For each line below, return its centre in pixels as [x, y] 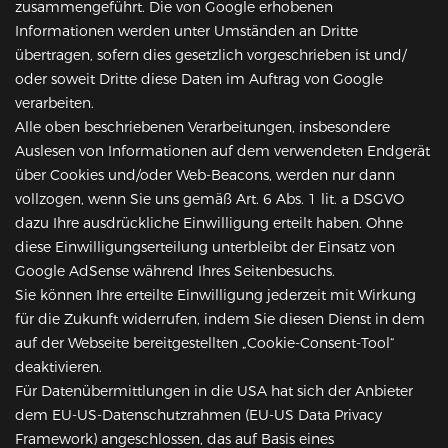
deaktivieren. [58, 367]
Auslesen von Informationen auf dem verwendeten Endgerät [222, 151]
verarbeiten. [54, 103]
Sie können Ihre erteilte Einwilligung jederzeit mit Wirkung [215, 295]
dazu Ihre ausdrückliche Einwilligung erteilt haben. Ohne [209, 223]
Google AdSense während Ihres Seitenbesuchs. [175, 271]
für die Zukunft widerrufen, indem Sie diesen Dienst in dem [220, 319]
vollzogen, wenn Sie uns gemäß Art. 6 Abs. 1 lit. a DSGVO [209, 199]
